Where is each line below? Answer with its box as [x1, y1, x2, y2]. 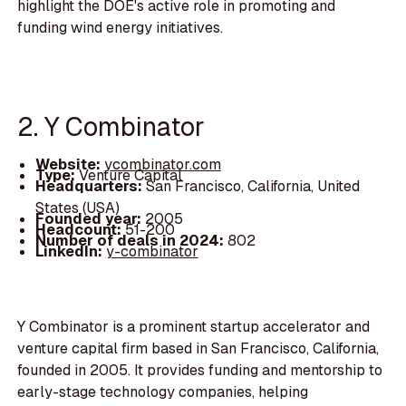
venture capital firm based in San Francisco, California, [17, 338, 380, 358]
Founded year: [34, 208, 145, 228]
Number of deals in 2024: [34, 230, 227, 250]
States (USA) [34, 198, 120, 217]
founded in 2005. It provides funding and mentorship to [17, 360, 383, 380]
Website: [34, 154, 104, 174]
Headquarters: [34, 176, 146, 196]
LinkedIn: [34, 241, 106, 261]
